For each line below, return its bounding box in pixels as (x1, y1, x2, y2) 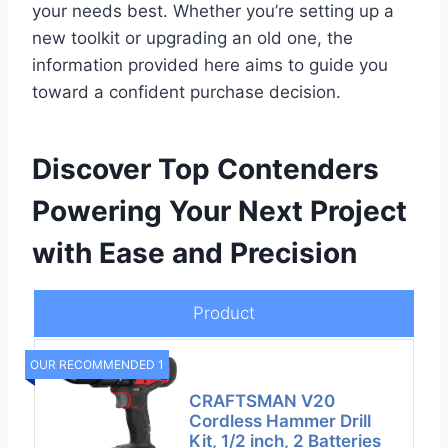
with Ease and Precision (32, 236, 357, 271)
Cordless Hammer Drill (189, 411, 372, 432)
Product (193, 303, 255, 324)
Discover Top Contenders (32, 152, 379, 187)
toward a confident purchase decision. (32, 82, 341, 103)
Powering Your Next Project (32, 194, 407, 229)
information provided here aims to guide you (32, 55, 388, 76)
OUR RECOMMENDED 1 (30, 357, 164, 373)
